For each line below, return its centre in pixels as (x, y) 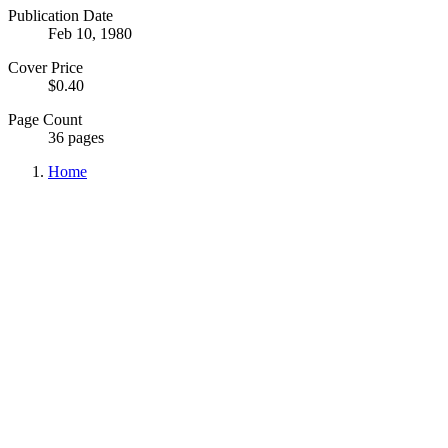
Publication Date (60, 15)
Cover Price (45, 67)
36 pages (76, 137)
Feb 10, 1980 (90, 33)
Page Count (45, 119)
